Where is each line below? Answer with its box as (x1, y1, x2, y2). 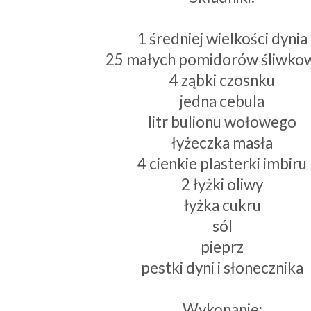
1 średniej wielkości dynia (137, 29, 308, 49)
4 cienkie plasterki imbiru (137, 154, 307, 174)
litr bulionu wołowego (148, 112, 296, 132)
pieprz (201, 237, 244, 257)
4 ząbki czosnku (169, 71, 275, 90)
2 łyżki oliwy (181, 175, 263, 194)
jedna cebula (180, 92, 264, 111)
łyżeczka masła (171, 133, 273, 153)
